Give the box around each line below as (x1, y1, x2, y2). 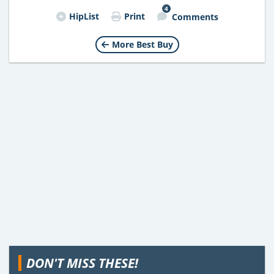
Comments (171, 11, 218, 23)
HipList (68, 10, 99, 22)
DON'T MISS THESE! (26, 254, 138, 272)
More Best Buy (111, 38, 173, 50)
